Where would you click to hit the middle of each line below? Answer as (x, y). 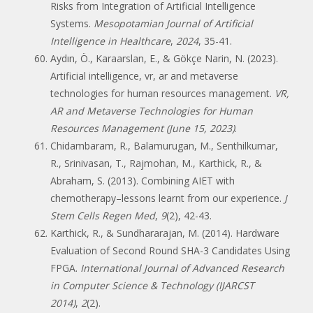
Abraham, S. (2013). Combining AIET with (143, 180)
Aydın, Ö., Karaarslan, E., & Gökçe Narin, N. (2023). (164, 58)
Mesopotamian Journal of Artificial (173, 23)
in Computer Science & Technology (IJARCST (152, 285)
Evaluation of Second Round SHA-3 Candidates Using (170, 250)
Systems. (72, 23)
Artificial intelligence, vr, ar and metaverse (144, 75)
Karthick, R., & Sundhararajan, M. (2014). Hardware (165, 233)
